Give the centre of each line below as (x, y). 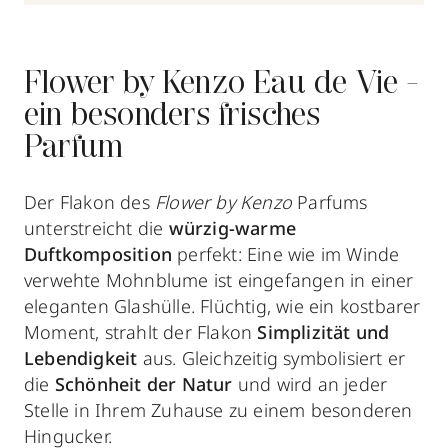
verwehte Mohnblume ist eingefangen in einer (219, 279)
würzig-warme (232, 227)
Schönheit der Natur (143, 383)
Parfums (330, 201)
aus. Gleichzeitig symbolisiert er (271, 357)
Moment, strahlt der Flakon (141, 331)
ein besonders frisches (172, 116)
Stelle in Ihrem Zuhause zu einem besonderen (218, 409)
